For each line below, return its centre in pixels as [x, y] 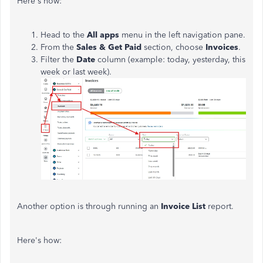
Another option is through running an [89, 206]
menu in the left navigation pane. [182, 35]
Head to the [64, 35]
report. [221, 206]
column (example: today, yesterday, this [170, 60]
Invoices [222, 47]
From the [58, 47]
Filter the [58, 60]
